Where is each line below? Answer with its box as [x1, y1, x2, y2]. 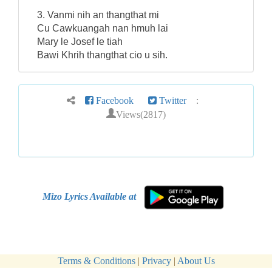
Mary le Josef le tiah [37, 36, 123, 47]
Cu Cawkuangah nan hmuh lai [37, 23, 168, 33]
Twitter [156, 95, 186, 106]
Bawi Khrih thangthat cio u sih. [37, 50, 168, 60]
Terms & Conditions [57, 255, 135, 266]
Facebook [93, 95, 134, 106]
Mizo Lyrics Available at [42, 191, 138, 202]
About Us [177, 255, 215, 266]
